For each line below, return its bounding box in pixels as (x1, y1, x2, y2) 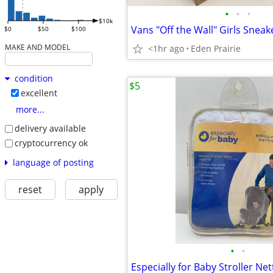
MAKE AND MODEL (4, 42, 70, 52)
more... (15, 104, 44, 116)
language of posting (12, 156, 94, 168)
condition (14, 73, 53, 85)
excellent (20, 87, 57, 99)
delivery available (14, 122, 86, 135)
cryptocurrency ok (14, 136, 88, 149)
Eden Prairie (191, 43, 241, 54)
